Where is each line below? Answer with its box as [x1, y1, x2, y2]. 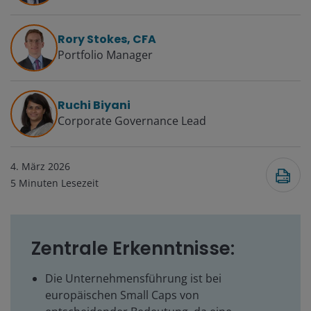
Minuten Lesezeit [19, 176, 99, 190]
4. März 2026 [10, 160, 70, 174]
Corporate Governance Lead [58, 113, 206, 129]
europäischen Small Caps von [45, 287, 199, 303]
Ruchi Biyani [58, 97, 131, 114]
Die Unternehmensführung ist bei [45, 271, 221, 287]
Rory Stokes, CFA [58, 31, 156, 48]
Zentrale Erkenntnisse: [31, 236, 235, 262]
